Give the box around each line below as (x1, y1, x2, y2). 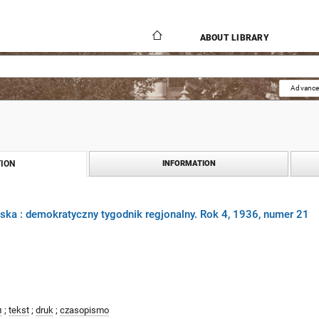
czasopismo (60, 305, 109, 315)
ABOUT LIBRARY (199, 33, 269, 43)
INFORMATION (162, 159, 216, 168)
